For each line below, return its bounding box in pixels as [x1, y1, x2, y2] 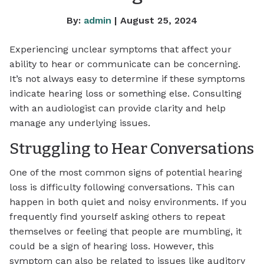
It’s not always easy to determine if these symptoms [9, 73, 245, 85]
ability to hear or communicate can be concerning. [9, 58, 240, 70]
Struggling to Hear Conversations [9, 139, 254, 159]
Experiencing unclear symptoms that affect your [9, 44, 232, 55]
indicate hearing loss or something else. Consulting [9, 88, 242, 100]
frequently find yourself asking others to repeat [9, 210, 225, 222]
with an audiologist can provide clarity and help [9, 103, 226, 114]
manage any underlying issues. [9, 117, 150, 129]
